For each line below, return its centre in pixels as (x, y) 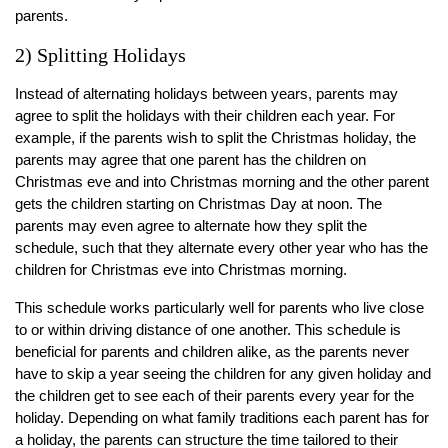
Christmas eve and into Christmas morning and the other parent (222, 182)
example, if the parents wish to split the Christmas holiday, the (215, 138)
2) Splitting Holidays (100, 55)
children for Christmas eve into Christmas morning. (181, 270)
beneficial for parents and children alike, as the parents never (212, 352)
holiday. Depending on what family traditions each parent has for (222, 418)
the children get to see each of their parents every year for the (214, 396)
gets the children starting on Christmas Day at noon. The (198, 204)
